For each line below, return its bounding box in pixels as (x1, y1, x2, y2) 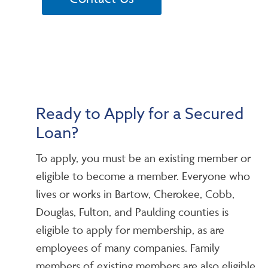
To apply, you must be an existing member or (36, 151, 251, 165)
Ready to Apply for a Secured (36, 103, 244, 126)
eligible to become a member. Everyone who (36, 169, 250, 183)
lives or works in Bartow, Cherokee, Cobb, (36, 187, 234, 201)
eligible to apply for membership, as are (36, 223, 224, 237)
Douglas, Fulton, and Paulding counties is (36, 205, 229, 219)
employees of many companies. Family (36, 240, 220, 255)
